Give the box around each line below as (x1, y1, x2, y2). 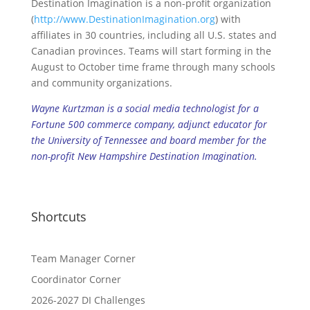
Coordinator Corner (30, 273, 121, 286)
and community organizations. (30, 76, 172, 90)
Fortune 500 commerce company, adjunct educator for (30, 118, 267, 131)
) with (215, 12, 241, 26)
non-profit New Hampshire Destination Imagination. (30, 149, 257, 163)
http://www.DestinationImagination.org (33, 12, 215, 26)
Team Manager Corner (30, 252, 136, 266)
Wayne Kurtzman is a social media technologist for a (30, 102, 259, 116)
